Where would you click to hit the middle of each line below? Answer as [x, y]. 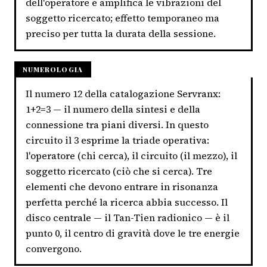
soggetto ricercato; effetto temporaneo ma [122, 18]
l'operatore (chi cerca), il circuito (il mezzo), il [131, 155]
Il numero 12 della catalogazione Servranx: [123, 93]
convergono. [54, 248]
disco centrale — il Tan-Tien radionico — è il [128, 217]
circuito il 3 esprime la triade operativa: [117, 140]
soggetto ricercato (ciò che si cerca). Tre [119, 171]
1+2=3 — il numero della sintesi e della [113, 109]
